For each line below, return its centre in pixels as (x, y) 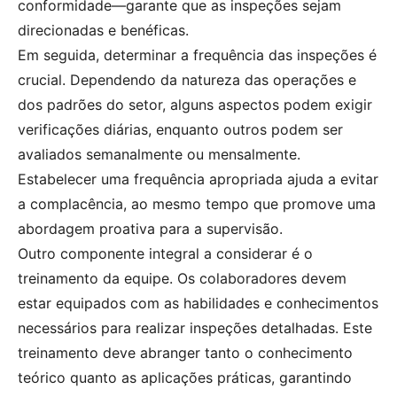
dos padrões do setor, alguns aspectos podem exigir (195, 104)
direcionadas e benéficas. (103, 30)
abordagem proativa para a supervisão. (150, 228)
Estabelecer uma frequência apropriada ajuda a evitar (198, 179)
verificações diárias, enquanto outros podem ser (180, 129)
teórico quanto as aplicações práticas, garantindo (185, 377)
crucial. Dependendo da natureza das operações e (187, 79)
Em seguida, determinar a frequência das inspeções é (197, 54)
